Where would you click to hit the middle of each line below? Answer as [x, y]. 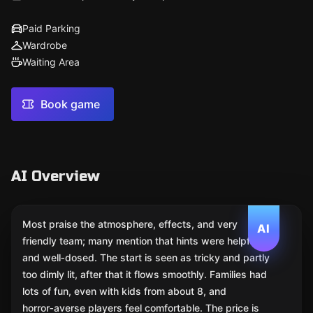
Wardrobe [45, 45]
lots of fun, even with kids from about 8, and [124, 291]
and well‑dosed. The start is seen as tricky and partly [146, 257]
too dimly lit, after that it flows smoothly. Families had [145, 274]
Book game [70, 104]
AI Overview [56, 176]
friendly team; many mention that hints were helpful [140, 241]
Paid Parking [51, 28]
